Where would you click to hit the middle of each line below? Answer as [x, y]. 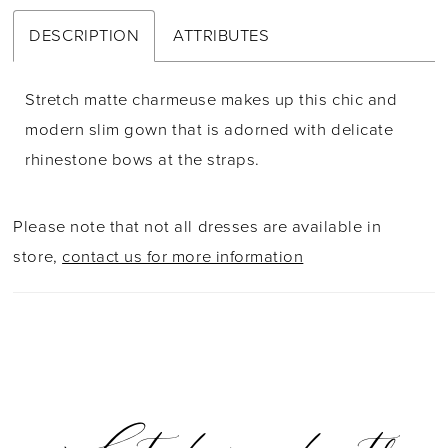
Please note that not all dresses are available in [197, 227]
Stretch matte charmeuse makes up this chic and [211, 99]
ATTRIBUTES [221, 35]
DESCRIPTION [84, 35]
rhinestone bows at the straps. [142, 159]
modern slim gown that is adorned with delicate [209, 129]
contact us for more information [183, 257]
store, [38, 257]
